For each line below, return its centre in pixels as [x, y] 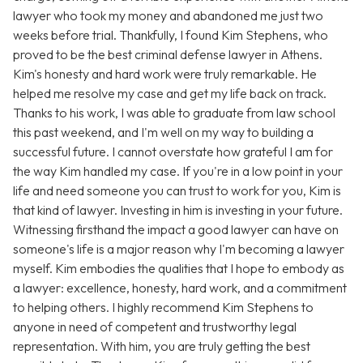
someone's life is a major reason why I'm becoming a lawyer [179, 249]
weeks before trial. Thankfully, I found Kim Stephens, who [171, 35]
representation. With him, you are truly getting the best [162, 346]
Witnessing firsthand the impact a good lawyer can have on [176, 230]
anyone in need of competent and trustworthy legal [155, 327]
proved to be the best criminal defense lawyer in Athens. [168, 55]
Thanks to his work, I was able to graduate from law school [174, 113]
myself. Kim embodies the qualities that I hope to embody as [179, 269]
